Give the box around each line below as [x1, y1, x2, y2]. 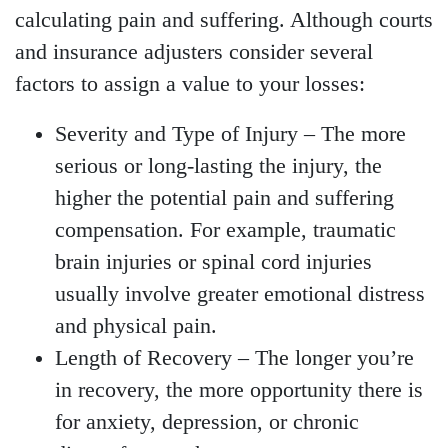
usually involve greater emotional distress [55, 282, 425, 307]
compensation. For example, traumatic [55, 218, 396, 243]
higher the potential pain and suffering [55, 186, 394, 211]
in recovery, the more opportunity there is [55, 378, 423, 403]
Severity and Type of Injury [55, 122, 298, 147]
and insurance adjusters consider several [15, 40, 373, 65]
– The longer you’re [232, 346, 414, 371]
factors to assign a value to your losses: [15, 72, 365, 97]
